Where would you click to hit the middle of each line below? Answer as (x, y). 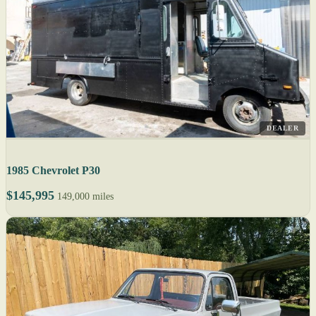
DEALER (282, 128)
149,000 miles (85, 197)
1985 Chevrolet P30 (53, 171)
